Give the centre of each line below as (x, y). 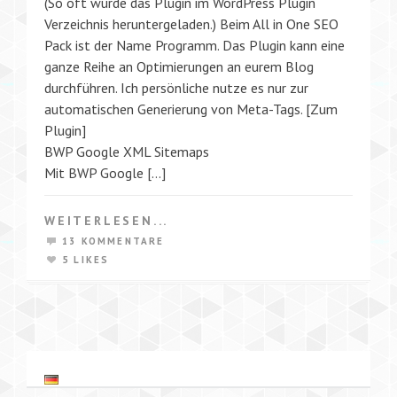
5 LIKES (86, 259)
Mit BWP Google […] (105, 172)
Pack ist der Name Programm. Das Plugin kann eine (195, 45)
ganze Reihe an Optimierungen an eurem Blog (179, 66)
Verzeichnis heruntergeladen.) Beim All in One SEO (191, 23)
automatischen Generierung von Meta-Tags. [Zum (191, 109)
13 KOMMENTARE (113, 241)
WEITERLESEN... (107, 220)
